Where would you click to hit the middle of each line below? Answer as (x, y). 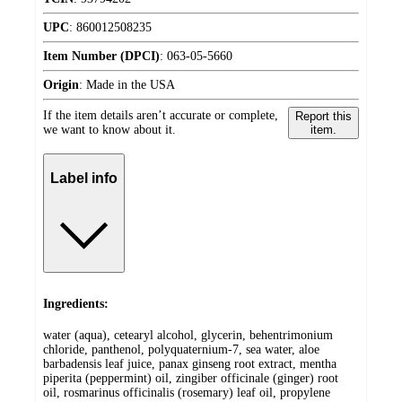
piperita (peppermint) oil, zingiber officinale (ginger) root (191, 378)
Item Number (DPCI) (101, 57)
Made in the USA (131, 85)
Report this (323, 117)
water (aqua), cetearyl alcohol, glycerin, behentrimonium (188, 335)
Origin (61, 85)
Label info (84, 178)
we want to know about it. (109, 130)
